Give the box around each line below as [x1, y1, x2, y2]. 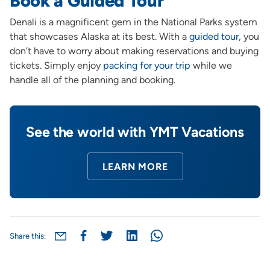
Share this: [9, 231, 46, 240]
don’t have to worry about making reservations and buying [9, 45, 259, 57]
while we [190, 60, 232, 71]
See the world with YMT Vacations [26, 124, 244, 140]
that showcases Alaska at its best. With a [9, 31, 189, 42]
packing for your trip [102, 60, 190, 71]
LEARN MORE [102, 161, 168, 172]
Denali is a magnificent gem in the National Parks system [9, 16, 257, 28]
